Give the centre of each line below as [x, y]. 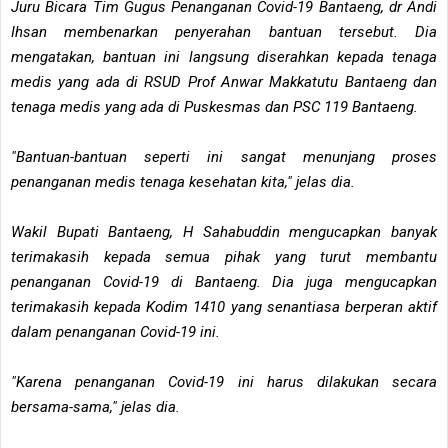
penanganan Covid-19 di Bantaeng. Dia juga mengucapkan [224, 281]
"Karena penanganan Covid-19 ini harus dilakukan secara [224, 381]
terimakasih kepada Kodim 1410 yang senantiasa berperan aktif [224, 306]
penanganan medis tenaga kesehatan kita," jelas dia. [183, 181]
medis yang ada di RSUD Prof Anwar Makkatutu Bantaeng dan [224, 81]
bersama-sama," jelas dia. [95, 406]
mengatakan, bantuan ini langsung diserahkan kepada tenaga [224, 56]
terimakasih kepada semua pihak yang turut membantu [224, 256]
